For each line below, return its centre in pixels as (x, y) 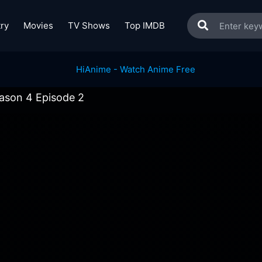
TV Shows (89, 25)
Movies (38, 25)
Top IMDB (144, 25)
